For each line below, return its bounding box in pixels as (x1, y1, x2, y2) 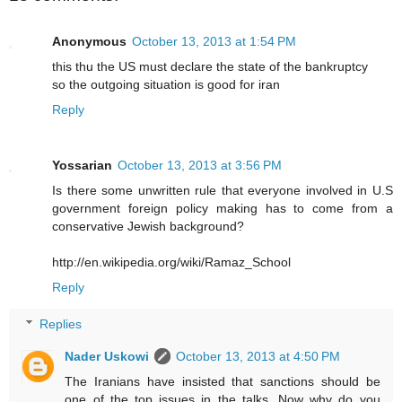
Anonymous (52, 33, 127, 48)
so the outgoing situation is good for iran (52, 76, 280, 92)
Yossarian (52, 157, 112, 172)
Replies (39, 317, 83, 332)
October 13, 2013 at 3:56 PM (118, 157, 282, 172)
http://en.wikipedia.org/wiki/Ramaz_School (52, 254, 291, 269)
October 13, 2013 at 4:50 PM (176, 349, 341, 364)
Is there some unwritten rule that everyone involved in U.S (52, 182, 393, 197)
